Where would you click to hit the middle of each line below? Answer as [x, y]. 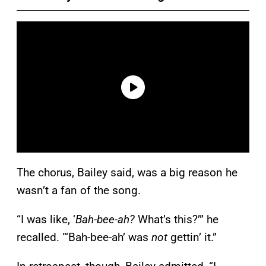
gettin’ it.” [192, 237]
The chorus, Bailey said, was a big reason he [127, 173]
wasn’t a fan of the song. [79, 191]
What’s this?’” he [177, 220]
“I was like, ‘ [46, 220]
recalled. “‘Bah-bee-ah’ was [84, 237]
